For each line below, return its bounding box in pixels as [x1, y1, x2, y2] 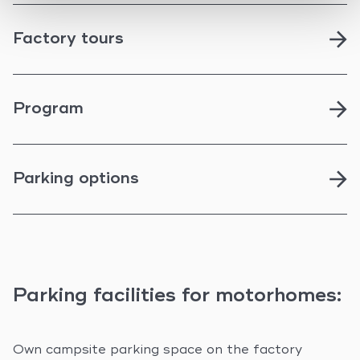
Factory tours [13, 31, 124, 47]
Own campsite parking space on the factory [13, 344, 302, 358]
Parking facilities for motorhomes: [13, 287, 342, 307]
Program [13, 100, 84, 117]
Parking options [13, 170, 139, 187]
